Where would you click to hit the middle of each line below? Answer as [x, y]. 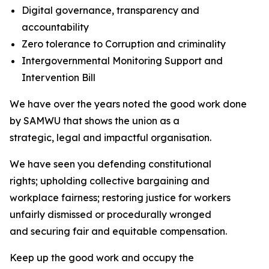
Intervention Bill [60, 77]
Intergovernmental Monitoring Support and [122, 61]
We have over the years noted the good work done [128, 104]
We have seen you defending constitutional [110, 164]
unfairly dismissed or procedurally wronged [110, 214]
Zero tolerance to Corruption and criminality [126, 44]
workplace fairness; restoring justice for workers [120, 198]
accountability [58, 27]
